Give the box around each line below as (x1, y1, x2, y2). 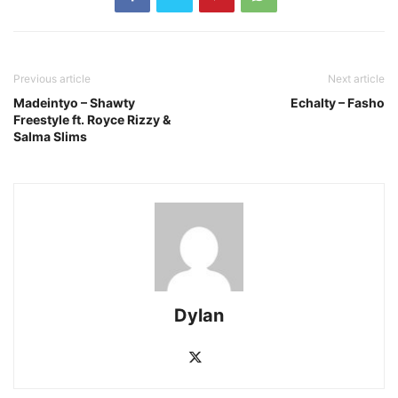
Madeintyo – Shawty (13, 95, 135, 111)
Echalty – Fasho (291, 95, 385, 111)
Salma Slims (13, 129, 87, 145)
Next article (328, 72, 385, 86)
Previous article (13, 72, 91, 86)
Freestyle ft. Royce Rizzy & (13, 112, 171, 128)
